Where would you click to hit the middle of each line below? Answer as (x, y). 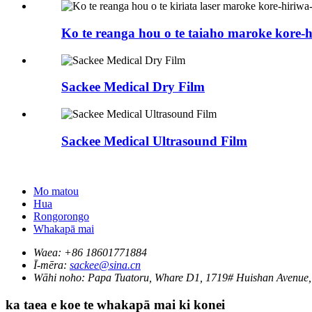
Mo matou (56, 192)
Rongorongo (61, 217)
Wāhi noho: (59, 278)
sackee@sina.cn (105, 265)
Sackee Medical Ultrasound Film (154, 141)
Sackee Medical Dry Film (133, 87)
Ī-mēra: (50, 265)
